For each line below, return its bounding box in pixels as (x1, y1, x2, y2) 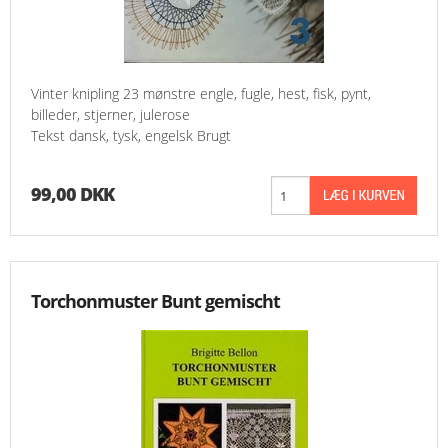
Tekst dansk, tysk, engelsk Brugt (31, 126, 231, 146)
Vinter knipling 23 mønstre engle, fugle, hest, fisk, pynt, (31, 84, 371, 104)
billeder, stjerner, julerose (31, 105, 190, 125)
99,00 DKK (31, 182, 114, 207)
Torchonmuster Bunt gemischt (31, 289, 280, 314)
